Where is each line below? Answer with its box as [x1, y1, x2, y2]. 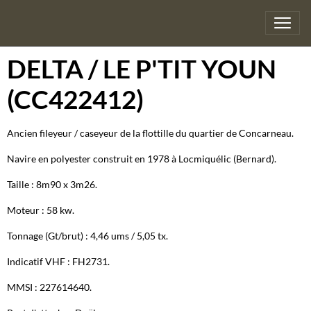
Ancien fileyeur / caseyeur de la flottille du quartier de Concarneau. [7, 127, 294, 139]
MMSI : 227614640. [7, 281, 92, 293]
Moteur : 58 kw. [7, 204, 74, 216]
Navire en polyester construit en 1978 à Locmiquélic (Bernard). [7, 153, 276, 165]
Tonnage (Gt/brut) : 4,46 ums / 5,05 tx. [7, 230, 168, 242]
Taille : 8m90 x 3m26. [7, 178, 97, 190]
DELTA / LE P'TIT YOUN [7, 53, 276, 84]
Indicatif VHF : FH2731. [7, 255, 110, 267]
